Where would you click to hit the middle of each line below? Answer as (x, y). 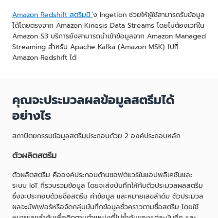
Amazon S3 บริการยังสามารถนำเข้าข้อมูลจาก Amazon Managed (109, 36)
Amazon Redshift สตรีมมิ (53, 15)
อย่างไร (32, 116)
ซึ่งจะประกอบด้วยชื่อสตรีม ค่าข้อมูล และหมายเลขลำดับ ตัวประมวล (108, 197)
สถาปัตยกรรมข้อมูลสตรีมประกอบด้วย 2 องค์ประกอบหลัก (96, 136)
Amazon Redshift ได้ (44, 57)
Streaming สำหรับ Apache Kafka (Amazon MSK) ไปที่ (95, 47)
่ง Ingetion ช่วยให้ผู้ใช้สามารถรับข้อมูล (149, 15)
